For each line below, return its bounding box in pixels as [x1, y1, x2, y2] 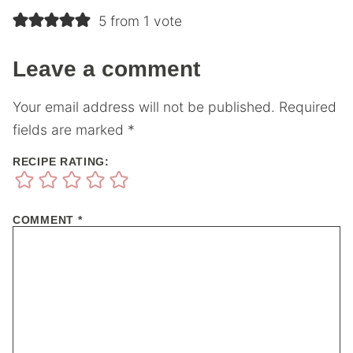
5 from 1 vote [98, 12, 182, 29]
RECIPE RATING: [13, 154, 110, 168]
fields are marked [13, 121, 128, 139]
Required [279, 98, 336, 116]
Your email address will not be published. [13, 98, 275, 116]
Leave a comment [13, 56, 200, 81]
